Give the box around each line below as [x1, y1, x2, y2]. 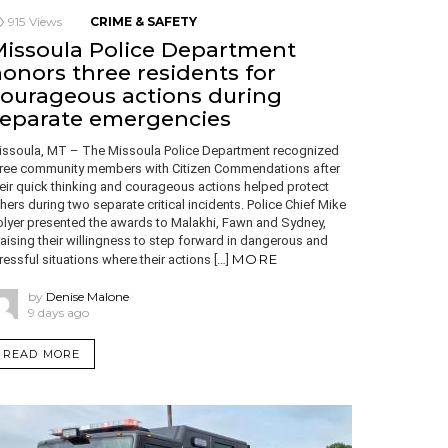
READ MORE [3, 346, 80, 361]
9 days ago [28, 304, 89, 320]
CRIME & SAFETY [90, 13, 197, 29]
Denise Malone [46, 288, 129, 304]
